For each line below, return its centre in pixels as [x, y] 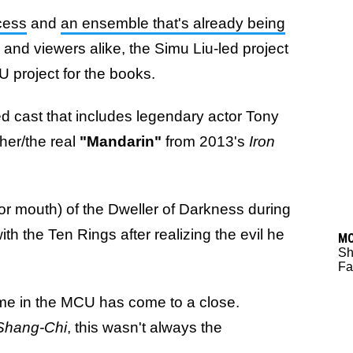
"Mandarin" [123, 141]
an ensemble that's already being [173, 23]
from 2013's [207, 141]
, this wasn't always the [145, 327]
